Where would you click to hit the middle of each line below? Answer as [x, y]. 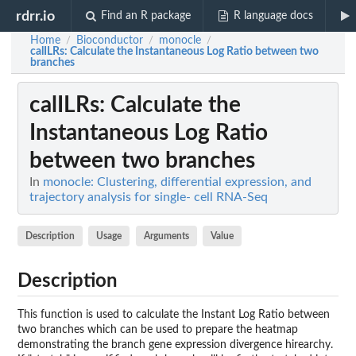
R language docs [273, 16]
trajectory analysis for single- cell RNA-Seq [149, 197]
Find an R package [146, 16]
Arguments [166, 236]
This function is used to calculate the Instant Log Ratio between [174, 314]
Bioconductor [110, 41]
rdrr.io [36, 16]
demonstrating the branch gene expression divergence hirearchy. [175, 344]
